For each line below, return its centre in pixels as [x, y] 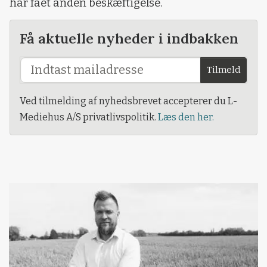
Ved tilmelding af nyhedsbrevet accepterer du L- [128, 101]
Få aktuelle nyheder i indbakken [129, 38]
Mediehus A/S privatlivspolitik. [89, 117]
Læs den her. [186, 117]
